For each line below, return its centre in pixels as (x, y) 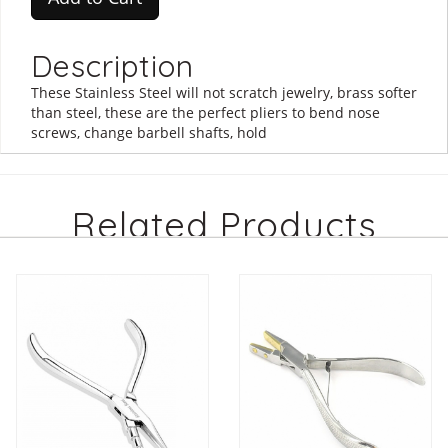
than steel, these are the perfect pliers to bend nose (205, 112)
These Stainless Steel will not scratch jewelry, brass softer (224, 92)
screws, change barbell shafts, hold (149, 132)
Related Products (224, 224)
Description (112, 65)
